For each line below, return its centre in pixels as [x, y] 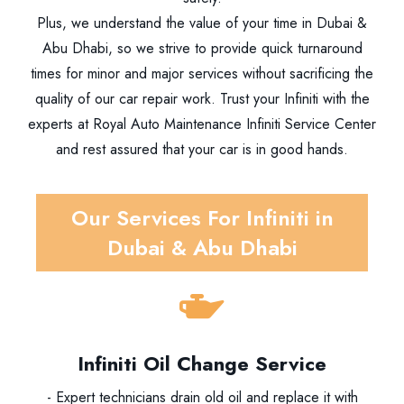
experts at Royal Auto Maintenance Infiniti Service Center [202, 124]
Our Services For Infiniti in [202, 218]
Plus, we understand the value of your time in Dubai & [202, 23]
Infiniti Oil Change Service [202, 363]
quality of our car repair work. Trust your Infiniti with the [202, 99]
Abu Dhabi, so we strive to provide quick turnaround [202, 48]
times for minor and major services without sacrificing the [202, 73]
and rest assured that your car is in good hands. [202, 149]
